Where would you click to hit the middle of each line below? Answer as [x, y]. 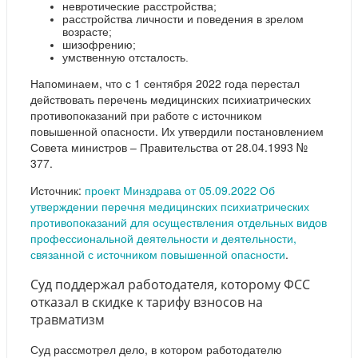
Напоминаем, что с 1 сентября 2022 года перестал [165, 84]
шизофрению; [99, 45]
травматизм [68, 319]
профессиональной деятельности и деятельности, [163, 239]
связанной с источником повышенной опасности [158, 255]
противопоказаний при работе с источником [146, 115]
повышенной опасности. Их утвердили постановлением [177, 131]
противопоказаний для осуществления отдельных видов [179, 223]
